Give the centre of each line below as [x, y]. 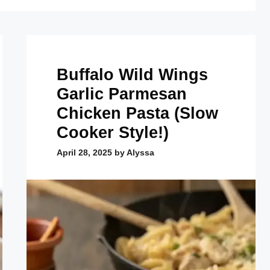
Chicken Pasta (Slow [137, 113]
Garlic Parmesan [122, 94]
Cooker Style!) [113, 132]
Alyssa [140, 152]
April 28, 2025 [84, 152]
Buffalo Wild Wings [132, 74]
